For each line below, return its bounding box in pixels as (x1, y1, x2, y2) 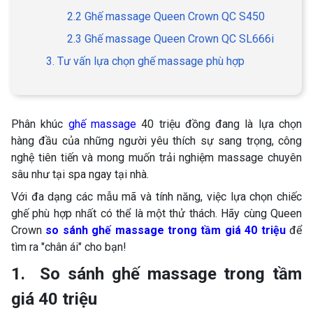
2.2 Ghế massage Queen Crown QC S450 (67, 9, 265, 23)
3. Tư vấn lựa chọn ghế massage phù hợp (46, 54, 245, 68)
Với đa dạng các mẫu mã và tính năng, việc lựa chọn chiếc (11, 189, 302, 203)
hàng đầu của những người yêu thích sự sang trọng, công (11, 133, 302, 147)
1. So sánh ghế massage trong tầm (11, 263, 302, 284)
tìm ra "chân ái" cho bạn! (11, 240, 126, 254)
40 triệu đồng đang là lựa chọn (136, 117, 303, 131)
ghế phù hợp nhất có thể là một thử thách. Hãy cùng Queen (11, 206, 302, 220)
